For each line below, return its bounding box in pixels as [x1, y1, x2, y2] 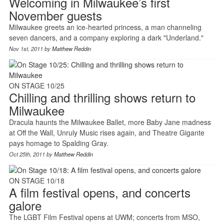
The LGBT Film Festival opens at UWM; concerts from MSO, [8, 211, 200, 222]
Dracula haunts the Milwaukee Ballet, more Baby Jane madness [8, 116, 211, 127]
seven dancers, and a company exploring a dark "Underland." [8, 32, 203, 42]
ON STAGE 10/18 [8, 175, 64, 185]
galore [8, 196, 41, 214]
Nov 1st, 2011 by [8, 44, 52, 52]
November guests [8, 6, 102, 24]
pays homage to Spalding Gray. [8, 137, 108, 148]
